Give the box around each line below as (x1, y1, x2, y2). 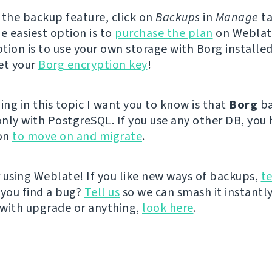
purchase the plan (115, 25, 213, 42)
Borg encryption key (38, 56, 148, 73)
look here (142, 200, 194, 217)
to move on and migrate (12, 128, 142, 145)
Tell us (84, 184, 120, 201)
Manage (215, 9, 259, 26)
